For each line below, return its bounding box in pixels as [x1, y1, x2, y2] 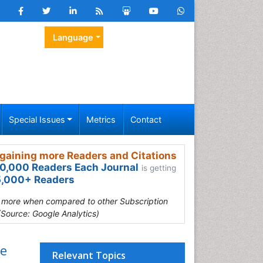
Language [52, 32, 93, 42]
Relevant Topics [52, 249, 126, 262]
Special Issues [8, 114, 65, 124]
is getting [141, 163, 176, 173]
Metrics [86, 114, 116, 124]
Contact [130, 114, 161, 124]
